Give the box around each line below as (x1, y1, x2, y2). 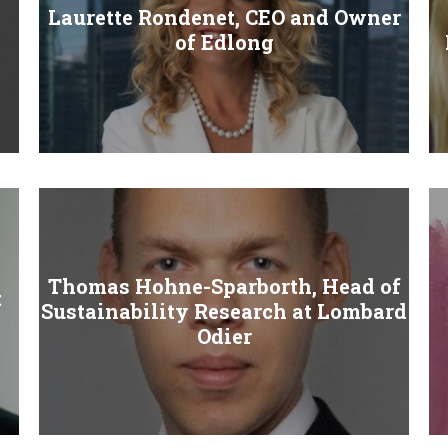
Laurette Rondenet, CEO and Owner (47, 3, 401, 30)
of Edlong (174, 28, 274, 55)
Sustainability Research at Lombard (41, 297, 407, 324)
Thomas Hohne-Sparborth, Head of (47, 272, 401, 299)
